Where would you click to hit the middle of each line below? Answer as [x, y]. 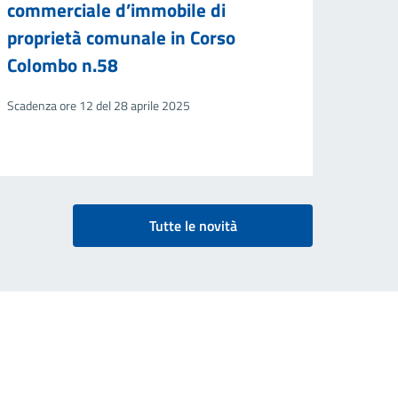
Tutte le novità [193, 225]
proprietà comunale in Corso [121, 37]
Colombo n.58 [63, 64]
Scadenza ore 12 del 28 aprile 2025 [99, 105]
